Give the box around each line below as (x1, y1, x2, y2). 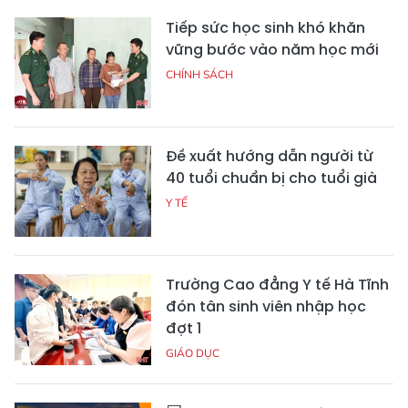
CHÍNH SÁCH (166, 66, 233, 81)
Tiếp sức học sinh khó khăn (166, 16, 365, 38)
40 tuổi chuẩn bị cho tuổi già (166, 167, 377, 189)
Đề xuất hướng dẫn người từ (166, 145, 373, 167)
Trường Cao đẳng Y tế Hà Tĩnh (166, 273, 389, 295)
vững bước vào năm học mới (166, 38, 379, 60)
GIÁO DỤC (166, 345, 219, 360)
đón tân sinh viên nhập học (166, 295, 366, 317)
